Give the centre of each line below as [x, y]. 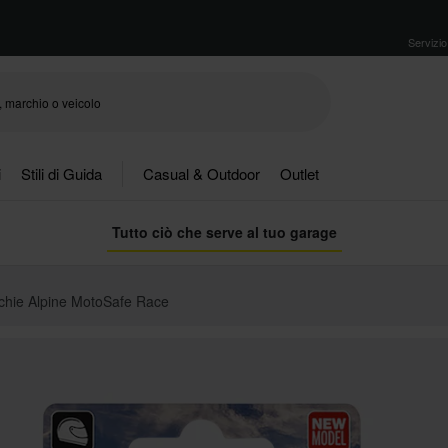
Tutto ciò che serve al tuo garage [224, 232]
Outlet [299, 173]
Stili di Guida [61, 173]
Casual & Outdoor [201, 173]
